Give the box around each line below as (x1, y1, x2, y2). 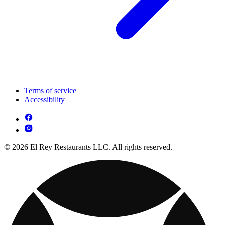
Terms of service (24, 86, 76, 95)
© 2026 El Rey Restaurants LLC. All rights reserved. (4, 142, 172, 151)
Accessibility (24, 95, 65, 104)
